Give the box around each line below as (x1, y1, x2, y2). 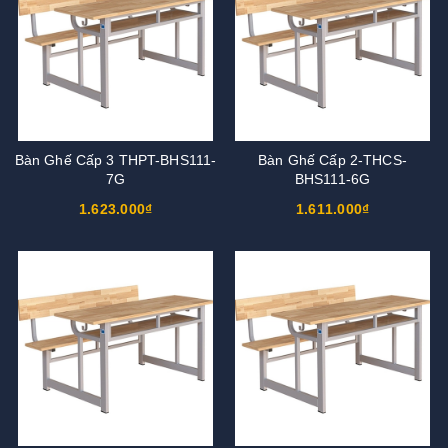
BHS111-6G (294, 170, 371, 187)
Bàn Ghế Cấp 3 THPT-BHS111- (14, 151, 217, 168)
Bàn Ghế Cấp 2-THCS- (258, 151, 407, 168)
